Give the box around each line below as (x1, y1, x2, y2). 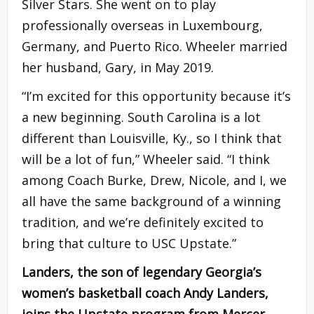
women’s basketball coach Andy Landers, (22, 285, 268, 302)
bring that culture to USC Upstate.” (22, 235, 236, 252)
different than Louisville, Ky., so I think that (22, 130, 282, 147)
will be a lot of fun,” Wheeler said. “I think (22, 151, 270, 168)
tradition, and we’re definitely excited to (22, 214, 264, 231)
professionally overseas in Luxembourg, (22, 17, 263, 34)
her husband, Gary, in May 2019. (22, 59, 214, 76)
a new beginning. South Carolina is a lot (22, 109, 261, 126)
